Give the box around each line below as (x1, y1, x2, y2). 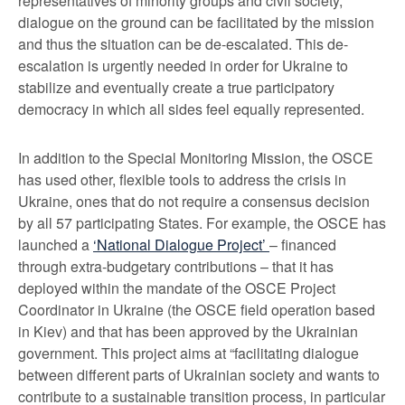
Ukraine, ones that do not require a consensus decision (18, 191, 370, 212)
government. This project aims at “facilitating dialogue (18, 343, 359, 363)
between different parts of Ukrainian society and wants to (18, 364, 380, 385)
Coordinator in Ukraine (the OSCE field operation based (18, 299, 375, 320)
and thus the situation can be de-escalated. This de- (18, 33, 348, 54)
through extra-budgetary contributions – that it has (18, 256, 334, 277)
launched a (18, 234, 93, 255)
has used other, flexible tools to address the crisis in (18, 169, 346, 190)
